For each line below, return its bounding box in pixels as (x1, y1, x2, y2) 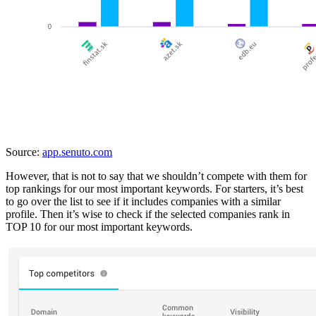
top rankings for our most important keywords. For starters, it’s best (6, 183, 303, 195)
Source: (6, 146, 42, 159)
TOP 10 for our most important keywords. (6, 221, 193, 233)
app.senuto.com (42, 146, 112, 159)
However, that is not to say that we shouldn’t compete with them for (6, 170, 307, 183)
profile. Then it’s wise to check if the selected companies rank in (6, 208, 290, 221)
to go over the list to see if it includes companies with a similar (6, 195, 281, 208)
